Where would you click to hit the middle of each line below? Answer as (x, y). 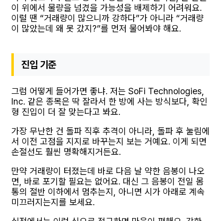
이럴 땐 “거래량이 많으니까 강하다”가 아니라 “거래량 (108, 18)
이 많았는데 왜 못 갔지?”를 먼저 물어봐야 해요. (96, 28)
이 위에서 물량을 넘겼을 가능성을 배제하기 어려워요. (107, 7)
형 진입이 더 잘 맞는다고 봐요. (66, 111)
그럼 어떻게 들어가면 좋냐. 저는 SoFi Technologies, (108, 91)
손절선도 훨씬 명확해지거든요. (66, 151)
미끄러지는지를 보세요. (53, 202)
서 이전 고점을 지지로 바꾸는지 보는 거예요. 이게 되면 (109, 141)
